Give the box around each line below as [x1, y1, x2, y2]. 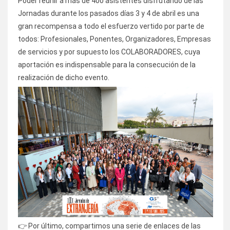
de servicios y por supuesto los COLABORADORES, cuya [18, 48, 200, 56]
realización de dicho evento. [18, 73, 109, 82]
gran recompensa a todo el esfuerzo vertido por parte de [18, 22, 204, 31]
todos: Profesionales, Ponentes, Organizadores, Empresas [18, 35, 211, 44]
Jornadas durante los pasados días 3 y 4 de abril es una [18, 9, 199, 18]
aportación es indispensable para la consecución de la [18, 61, 196, 69]
